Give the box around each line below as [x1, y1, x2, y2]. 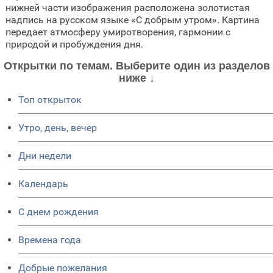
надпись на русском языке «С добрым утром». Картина [5, 13, 260, 26]
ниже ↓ [118, 71, 155, 84]
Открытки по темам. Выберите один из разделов [3, 59, 270, 72]
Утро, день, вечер [18, 121, 97, 133]
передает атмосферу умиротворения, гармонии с [5, 26, 230, 38]
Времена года [18, 233, 81, 246]
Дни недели [18, 149, 71, 161]
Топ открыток [18, 93, 82, 105]
